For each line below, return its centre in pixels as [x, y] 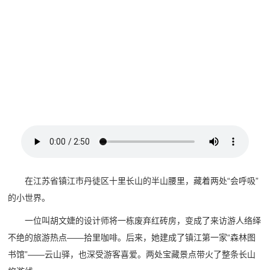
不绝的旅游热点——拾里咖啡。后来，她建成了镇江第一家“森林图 [132, 238]
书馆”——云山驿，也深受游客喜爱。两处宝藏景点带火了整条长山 [132, 255]
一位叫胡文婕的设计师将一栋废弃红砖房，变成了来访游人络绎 [143, 221]
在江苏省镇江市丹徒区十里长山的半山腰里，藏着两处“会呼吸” [142, 181]
